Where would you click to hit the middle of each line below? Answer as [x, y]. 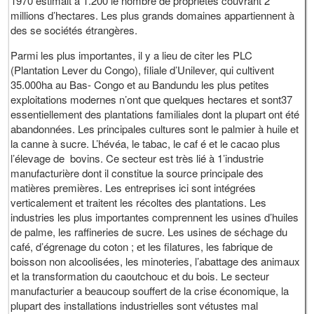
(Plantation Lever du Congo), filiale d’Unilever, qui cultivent [143, 70]
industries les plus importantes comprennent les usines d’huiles [155, 217]
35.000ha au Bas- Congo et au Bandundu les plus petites [140, 85]
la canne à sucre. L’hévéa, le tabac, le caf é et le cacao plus [146, 144]
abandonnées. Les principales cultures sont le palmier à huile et [155, 129]
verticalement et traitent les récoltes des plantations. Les [139, 203]
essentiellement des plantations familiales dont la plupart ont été [155, 114]
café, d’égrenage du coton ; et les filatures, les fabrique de [142, 247]
